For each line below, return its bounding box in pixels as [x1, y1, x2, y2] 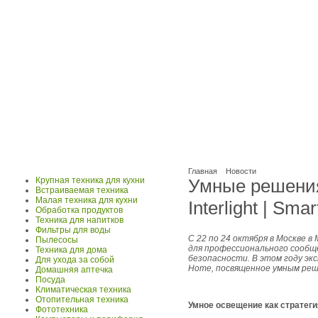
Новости [226, 167, 256, 175]
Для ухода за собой [35, 255, 114, 265]
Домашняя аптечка [35, 265, 113, 275]
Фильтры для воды [35, 225, 111, 235]
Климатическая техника [35, 285, 131, 295]
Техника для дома [35, 245, 107, 255]
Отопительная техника [35, 295, 128, 305]
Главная [188, 167, 217, 175]
